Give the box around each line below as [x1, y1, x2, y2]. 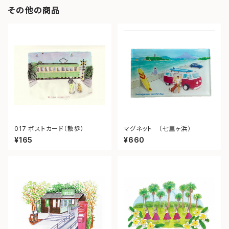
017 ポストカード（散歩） [28, 125, 84, 132]
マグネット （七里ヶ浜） [124, 125, 191, 132]
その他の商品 [8, 5, 60, 15]
